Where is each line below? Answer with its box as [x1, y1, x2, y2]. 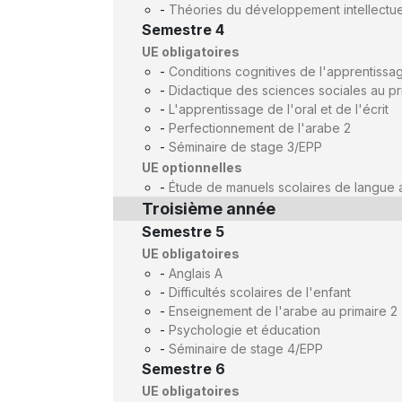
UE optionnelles [142, 160, 242, 175]
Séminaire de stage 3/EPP [169, 139, 322, 154]
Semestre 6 [142, 360, 225, 378]
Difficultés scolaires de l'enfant [169, 284, 351, 300]
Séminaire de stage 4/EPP [169, 341, 323, 356]
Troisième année [142, 199, 275, 218]
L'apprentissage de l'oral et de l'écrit [169, 101, 389, 117]
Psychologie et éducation [169, 322, 320, 337]
